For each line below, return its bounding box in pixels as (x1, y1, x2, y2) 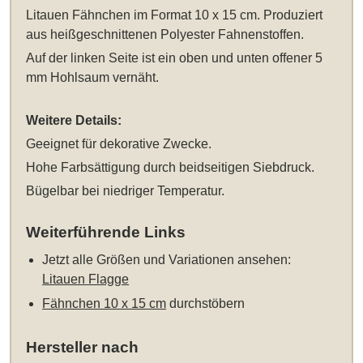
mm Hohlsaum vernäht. (26, 70, 160, 85)
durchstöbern (166, 296, 246, 310)
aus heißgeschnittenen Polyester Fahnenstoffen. (26, 28, 305, 42)
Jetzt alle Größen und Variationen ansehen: (42, 252, 292, 267)
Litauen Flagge (42, 271, 130, 286)
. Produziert (257, 8, 323, 23)
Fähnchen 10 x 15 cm (42, 296, 167, 310)
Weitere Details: (26, 113, 122, 128)
